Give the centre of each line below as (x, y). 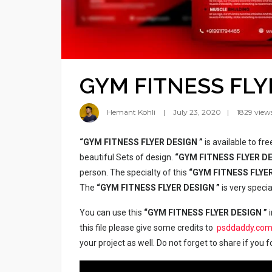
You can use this (112, 213)
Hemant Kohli (131, 112)
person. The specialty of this (134, 173)
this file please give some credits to (148, 228)
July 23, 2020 (197, 112)
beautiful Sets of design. (127, 158)
